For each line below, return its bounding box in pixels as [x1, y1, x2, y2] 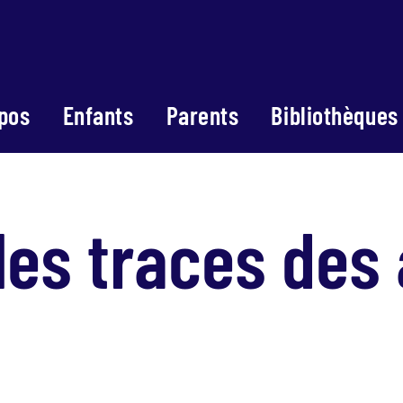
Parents [166, 99, 239, 130]
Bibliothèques [271, 99, 399, 130]
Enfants [62, 99, 134, 130]
